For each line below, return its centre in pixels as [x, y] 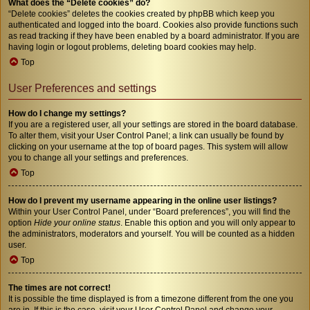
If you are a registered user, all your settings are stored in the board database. [153, 124]
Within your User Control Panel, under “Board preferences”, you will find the [149, 211]
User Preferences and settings [82, 88]
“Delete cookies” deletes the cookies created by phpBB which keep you [142, 13]
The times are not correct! [60, 288]
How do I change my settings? [67, 113]
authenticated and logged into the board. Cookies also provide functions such [153, 25]
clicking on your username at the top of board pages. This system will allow [148, 146]
